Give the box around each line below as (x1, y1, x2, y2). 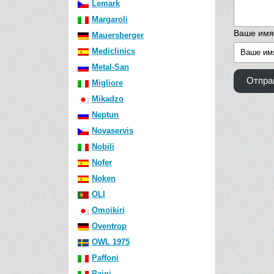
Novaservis (92, 126, 133, 135)
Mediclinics (92, 46, 135, 56)
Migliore (92, 78, 123, 87)
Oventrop (92, 221, 127, 231)
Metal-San (92, 62, 129, 72)
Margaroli (92, 15, 128, 24)
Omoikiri (92, 206, 125, 215)
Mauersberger (92, 31, 144, 40)
